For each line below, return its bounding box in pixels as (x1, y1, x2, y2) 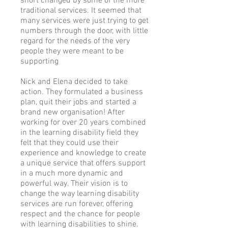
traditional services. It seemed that (20, 6, 141, 16)
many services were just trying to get (20, 16, 149, 26)
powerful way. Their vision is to (20, 179, 128, 189)
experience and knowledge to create (20, 148, 146, 158)
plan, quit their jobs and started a (20, 97, 136, 107)
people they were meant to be (20, 46, 124, 56)
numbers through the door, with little (20, 26, 148, 36)
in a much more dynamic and (20, 168, 123, 179)
